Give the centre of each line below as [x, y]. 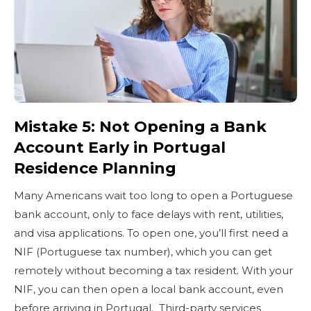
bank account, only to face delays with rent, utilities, [149, 215]
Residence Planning [95, 169]
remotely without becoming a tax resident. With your [153, 271]
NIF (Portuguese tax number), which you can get [143, 252]
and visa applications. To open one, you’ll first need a [151, 233]
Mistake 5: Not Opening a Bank [140, 127]
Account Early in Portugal [120, 148]
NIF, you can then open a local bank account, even [149, 289]
